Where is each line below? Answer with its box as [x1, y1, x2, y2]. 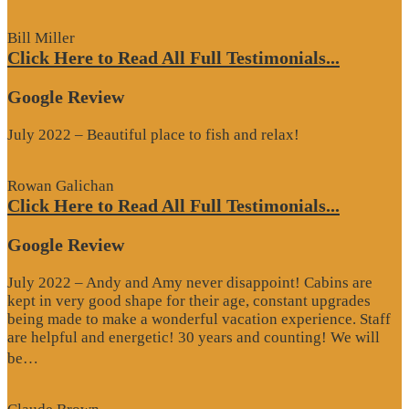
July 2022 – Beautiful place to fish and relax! [7, 125, 299, 143]
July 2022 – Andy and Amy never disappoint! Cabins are [7, 273, 372, 291]
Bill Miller [7, 29, 75, 47]
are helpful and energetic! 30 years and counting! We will [7, 328, 380, 346]
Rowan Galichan [7, 177, 114, 195]
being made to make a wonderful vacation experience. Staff [7, 309, 391, 328]
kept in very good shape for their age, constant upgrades [7, 291, 371, 309]
